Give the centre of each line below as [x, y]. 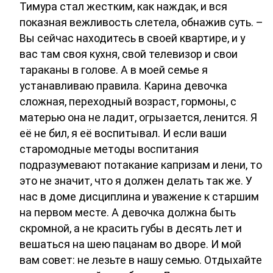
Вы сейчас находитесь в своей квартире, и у [132, 38]
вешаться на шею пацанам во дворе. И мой [130, 244]
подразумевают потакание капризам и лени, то [141, 165]
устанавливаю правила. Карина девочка [123, 86]
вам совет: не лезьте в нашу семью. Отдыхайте [141, 260]
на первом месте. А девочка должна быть [128, 213]
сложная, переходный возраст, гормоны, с [128, 102]
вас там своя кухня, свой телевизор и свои [129, 54]
